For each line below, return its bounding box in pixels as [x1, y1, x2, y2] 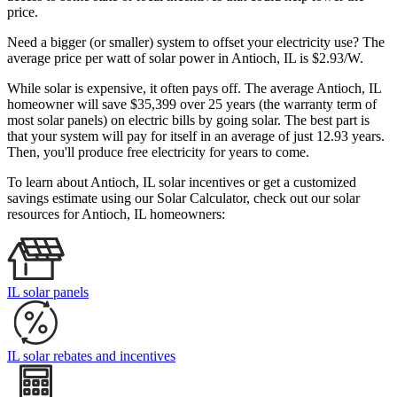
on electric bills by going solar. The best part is [111, 113, 370, 128]
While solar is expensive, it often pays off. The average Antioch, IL [7, 81, 381, 97]
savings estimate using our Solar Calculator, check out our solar [7, 191, 360, 206]
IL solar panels [7, 284, 89, 300]
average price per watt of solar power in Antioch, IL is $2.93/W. [7, 51, 367, 66]
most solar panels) [7, 113, 107, 128]
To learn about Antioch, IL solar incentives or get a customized [7, 175, 356, 191]
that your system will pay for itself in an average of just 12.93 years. [7, 128, 385, 144]
